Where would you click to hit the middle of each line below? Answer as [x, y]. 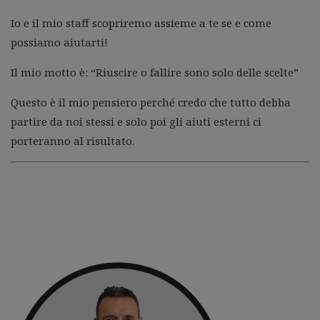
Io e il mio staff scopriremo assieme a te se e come [141, 23]
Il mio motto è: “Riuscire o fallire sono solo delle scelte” [155, 72]
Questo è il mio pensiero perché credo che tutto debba [151, 102]
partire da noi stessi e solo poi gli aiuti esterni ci [136, 121]
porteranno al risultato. [72, 141]
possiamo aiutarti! [59, 42]
